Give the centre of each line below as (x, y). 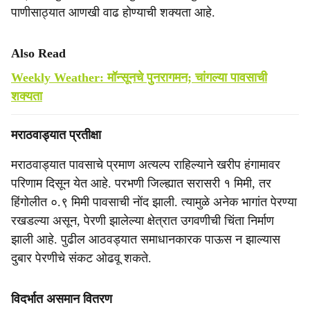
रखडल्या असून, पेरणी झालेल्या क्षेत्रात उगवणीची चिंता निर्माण (143, 221)
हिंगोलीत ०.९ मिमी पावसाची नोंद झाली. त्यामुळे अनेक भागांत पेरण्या (154, 202)
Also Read (38, 53)
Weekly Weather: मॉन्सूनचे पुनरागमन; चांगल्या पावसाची (139, 77)
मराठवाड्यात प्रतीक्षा (56, 135)
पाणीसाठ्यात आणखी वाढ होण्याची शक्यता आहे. (113, 12)
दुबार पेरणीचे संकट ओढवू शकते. (81, 258)
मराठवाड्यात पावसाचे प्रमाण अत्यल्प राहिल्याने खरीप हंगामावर (146, 165)
